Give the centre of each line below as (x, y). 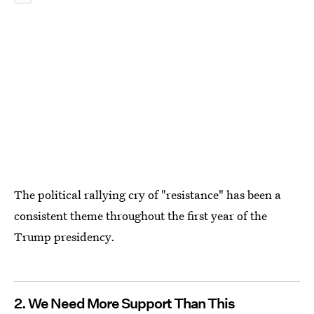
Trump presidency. (64, 237)
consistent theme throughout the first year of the (141, 216)
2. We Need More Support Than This (124, 303)
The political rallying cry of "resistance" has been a (148, 194)
